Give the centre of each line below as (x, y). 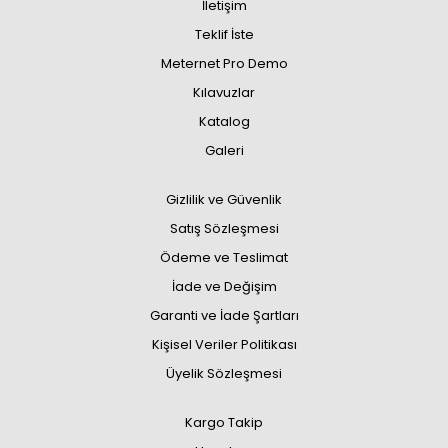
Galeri (224, 150)
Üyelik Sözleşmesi (224, 373)
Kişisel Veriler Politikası (224, 344)
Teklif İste (224, 34)
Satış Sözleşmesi (224, 228)
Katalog (224, 121)
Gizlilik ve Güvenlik (224, 199)
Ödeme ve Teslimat (224, 257)
